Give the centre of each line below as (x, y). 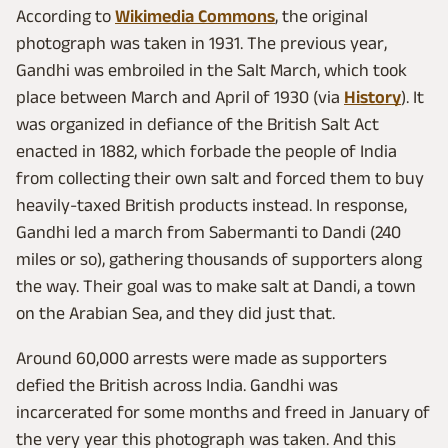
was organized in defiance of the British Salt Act (197, 123)
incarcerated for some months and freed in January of (223, 411)
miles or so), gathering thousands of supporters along (219, 258)
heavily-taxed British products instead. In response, (211, 204)
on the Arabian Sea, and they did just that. (175, 312)
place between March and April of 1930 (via (180, 96)
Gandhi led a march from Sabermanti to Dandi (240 (208, 231)
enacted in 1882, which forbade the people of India (206, 150)
